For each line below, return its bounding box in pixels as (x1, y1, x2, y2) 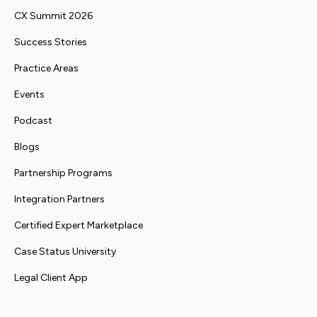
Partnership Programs (14, 167, 113, 180)
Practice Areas (14, 62, 79, 75)
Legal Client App (14, 272, 88, 284)
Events (14, 88, 45, 101)
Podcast (14, 115, 52, 127)
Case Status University (14, 246, 116, 258)
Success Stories (14, 36, 87, 49)
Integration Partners (14, 193, 105, 206)
